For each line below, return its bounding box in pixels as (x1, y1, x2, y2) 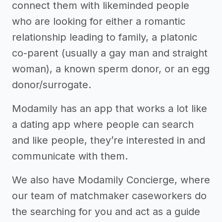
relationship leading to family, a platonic (12, 31, 197, 43)
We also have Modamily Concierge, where (12, 174, 210, 186)
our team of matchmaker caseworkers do (12, 190, 207, 202)
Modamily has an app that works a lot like (12, 103, 207, 114)
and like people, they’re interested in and (12, 134, 205, 146)
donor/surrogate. (12, 79, 91, 91)
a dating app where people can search (12, 118, 194, 130)
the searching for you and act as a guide (12, 206, 200, 218)
